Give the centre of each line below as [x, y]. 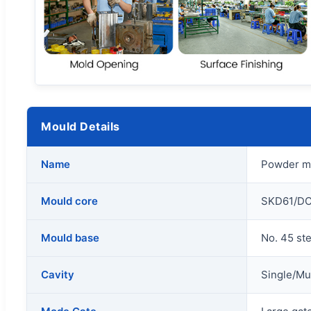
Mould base [70, 237]
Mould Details [81, 126]
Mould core [69, 201]
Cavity [58, 274]
